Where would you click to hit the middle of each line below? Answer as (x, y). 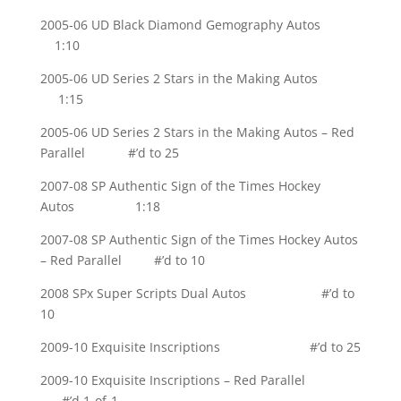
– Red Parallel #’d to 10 (122, 260)
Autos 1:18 (100, 207)
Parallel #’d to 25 (109, 153)
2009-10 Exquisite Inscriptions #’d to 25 (200, 347)
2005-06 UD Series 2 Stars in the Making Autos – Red (197, 132)
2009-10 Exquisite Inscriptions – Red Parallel (197, 380)
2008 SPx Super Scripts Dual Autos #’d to (197, 294)
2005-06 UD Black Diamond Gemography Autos (200, 25)
